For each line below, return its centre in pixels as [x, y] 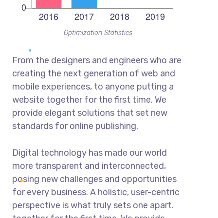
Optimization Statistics [98, 33]
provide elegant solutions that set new [90, 113]
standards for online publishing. [75, 126]
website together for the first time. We [89, 100]
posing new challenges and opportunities [94, 179]
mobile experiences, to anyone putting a [93, 86]
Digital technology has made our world [90, 153]
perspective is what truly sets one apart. [93, 205]
